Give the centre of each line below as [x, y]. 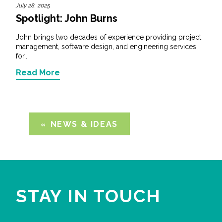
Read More [38, 73]
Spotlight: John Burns [67, 19]
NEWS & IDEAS [84, 124]
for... [22, 56]
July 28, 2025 [33, 6]
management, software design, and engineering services [106, 47]
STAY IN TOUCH [88, 196]
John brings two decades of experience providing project [109, 37]
